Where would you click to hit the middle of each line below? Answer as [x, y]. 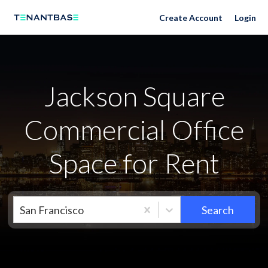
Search [217, 210]
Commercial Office [134, 130]
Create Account [191, 17]
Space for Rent [134, 163]
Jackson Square [134, 96]
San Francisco [52, 210]
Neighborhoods [64, 15]
